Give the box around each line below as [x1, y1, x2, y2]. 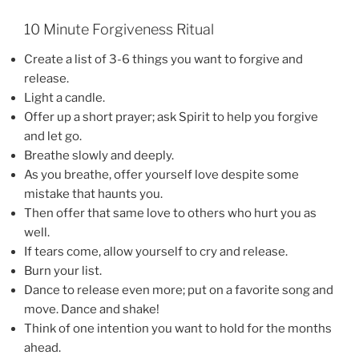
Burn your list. [24, 264, 102, 279]
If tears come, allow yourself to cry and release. [24, 244, 288, 260]
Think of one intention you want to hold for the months [24, 321, 332, 337]
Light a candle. [24, 91, 105, 106]
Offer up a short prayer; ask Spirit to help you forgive [24, 110, 318, 125]
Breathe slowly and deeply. [24, 148, 174, 163]
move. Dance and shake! [24, 302, 159, 317]
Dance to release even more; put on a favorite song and [24, 283, 333, 298]
